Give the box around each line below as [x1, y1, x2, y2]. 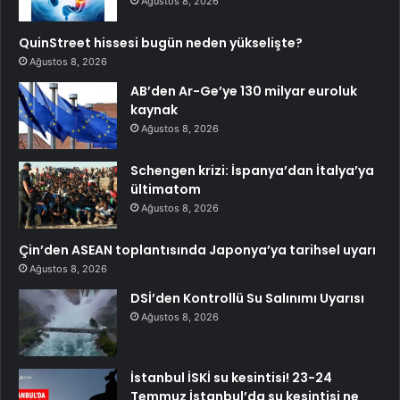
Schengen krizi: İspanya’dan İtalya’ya [130, 161, 374, 179]
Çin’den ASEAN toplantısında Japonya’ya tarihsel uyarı [19, 240, 376, 259]
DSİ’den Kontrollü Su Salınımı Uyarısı [130, 288, 364, 307]
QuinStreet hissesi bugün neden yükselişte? [19, 33, 303, 52]
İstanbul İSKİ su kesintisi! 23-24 [130, 368, 332, 387]
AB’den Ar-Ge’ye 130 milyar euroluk [130, 81, 357, 100]
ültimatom [130, 179, 201, 198]
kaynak [130, 100, 178, 119]
